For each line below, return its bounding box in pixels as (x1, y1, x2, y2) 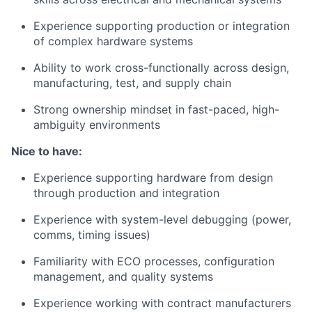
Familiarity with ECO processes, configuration (33, 254, 274, 268)
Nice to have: (11, 144, 82, 158)
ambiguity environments (33, 118, 160, 132)
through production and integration (33, 186, 219, 200)
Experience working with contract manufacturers (33, 296, 291, 310)
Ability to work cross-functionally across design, (33, 61, 289, 75)
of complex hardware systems (33, 34, 193, 48)
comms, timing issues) (33, 228, 150, 242)
